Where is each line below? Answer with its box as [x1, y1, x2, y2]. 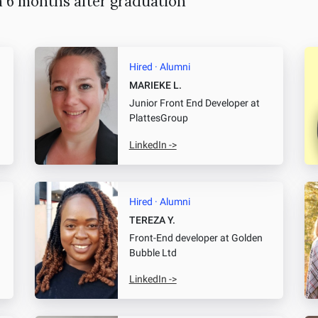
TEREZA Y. [128, 214, 175, 226]
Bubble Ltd [128, 246, 177, 259]
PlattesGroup [128, 112, 188, 125]
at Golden [217, 231, 263, 244]
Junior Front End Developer [128, 97, 248, 110]
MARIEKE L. [128, 79, 182, 92]
